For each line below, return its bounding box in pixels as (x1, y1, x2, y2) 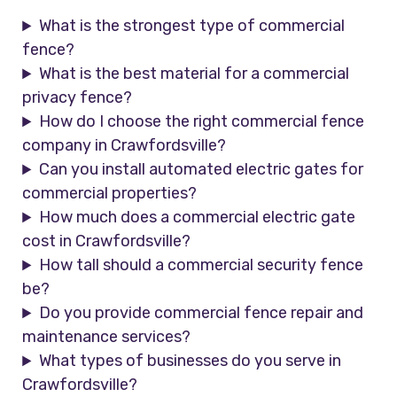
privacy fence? (22, 88, 133, 108)
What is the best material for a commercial (39, 64, 350, 84)
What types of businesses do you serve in (39, 351, 342, 371)
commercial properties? (22, 183, 198, 204)
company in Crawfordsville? (22, 136, 227, 156)
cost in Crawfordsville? (22, 231, 191, 252)
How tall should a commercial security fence (39, 255, 364, 276)
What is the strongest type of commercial (39, 16, 346, 36)
